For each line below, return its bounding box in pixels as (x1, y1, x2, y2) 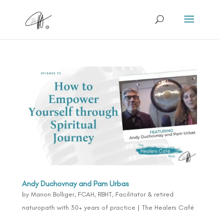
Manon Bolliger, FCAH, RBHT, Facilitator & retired (30, 190, 174, 198)
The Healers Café (141, 203, 194, 212)
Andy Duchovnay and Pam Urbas (22, 178, 129, 188)
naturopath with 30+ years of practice (22, 203, 135, 212)
